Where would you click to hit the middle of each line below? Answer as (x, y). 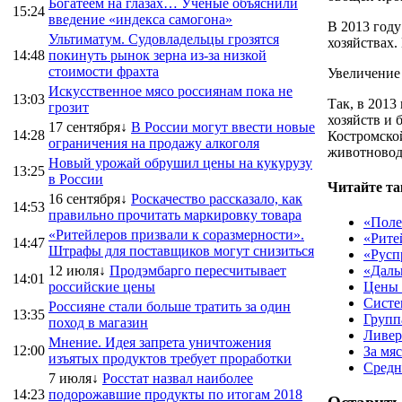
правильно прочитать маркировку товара (175, 214)
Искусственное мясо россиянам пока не (170, 91)
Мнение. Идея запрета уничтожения (160, 342)
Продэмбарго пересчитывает (198, 270)
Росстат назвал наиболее (178, 378)
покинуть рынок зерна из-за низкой (157, 55)
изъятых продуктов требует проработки (170, 358)
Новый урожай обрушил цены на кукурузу (180, 162)
